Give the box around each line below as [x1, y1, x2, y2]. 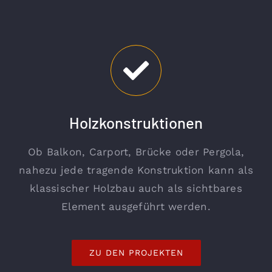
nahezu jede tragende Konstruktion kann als [19, 164, 253, 177]
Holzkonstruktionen [69, 113, 203, 132]
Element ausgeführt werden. [61, 200, 211, 213]
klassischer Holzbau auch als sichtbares [30, 182, 242, 195]
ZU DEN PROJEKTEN [89, 248, 183, 258]
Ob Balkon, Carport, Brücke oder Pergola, [27, 146, 245, 158]
